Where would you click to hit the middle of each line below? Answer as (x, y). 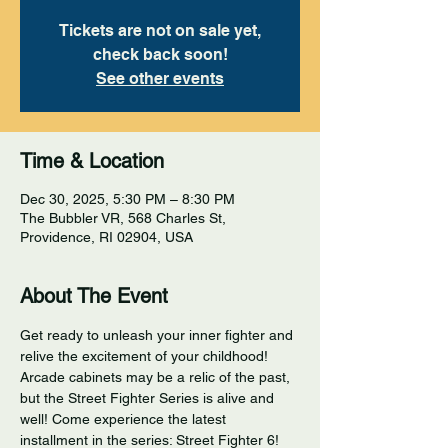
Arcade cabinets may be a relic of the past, (157, 377)
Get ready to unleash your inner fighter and (158, 335)
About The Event (94, 296)
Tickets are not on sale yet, (160, 31)
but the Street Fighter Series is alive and (149, 398)
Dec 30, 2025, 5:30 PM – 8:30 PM (127, 199)
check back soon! (160, 55)
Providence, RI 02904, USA (106, 237)
